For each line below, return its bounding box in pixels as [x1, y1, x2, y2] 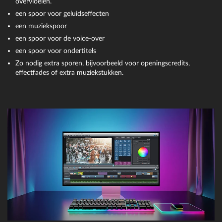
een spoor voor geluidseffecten [15, 10, 110, 18]
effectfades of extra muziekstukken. [15, 68, 124, 76]
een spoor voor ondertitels [15, 47, 97, 55]
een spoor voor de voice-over [15, 34, 105, 42]
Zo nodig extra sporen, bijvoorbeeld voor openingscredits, [15, 59, 190, 67]
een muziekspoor [15, 22, 67, 30]
